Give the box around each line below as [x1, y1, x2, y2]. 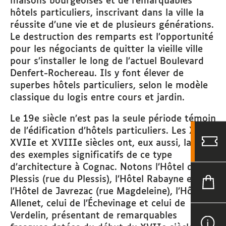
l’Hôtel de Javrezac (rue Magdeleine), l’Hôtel [10, 187, 204, 197]
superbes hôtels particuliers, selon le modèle [10, 81, 208, 91]
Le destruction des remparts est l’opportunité [10, 33, 213, 42]
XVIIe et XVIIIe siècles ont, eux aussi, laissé [10, 139, 208, 148]
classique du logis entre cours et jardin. [10, 93, 185, 103]
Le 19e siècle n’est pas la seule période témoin [10, 115, 216, 124]
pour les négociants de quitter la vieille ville [10, 45, 203, 54]
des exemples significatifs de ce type [10, 151, 172, 160]
